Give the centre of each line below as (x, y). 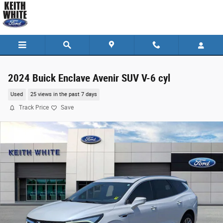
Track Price (34, 108)
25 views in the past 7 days (63, 95)
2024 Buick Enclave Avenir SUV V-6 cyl (89, 78)
